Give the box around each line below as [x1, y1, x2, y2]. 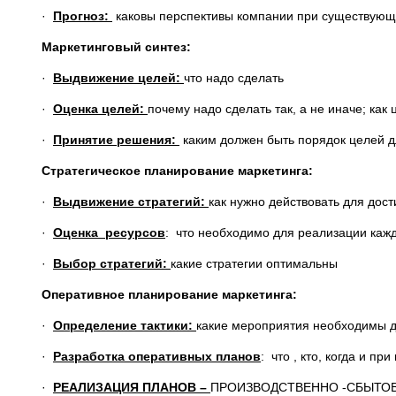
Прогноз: [53, 9, 112, 23]
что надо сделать [184, 71, 284, 85]
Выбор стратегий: [53, 256, 171, 270]
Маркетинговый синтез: [42, 40, 191, 54]
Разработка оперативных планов [53, 349, 261, 363]
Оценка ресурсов [53, 225, 165, 240]
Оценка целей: [53, 102, 148, 116]
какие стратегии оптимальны [171, 256, 338, 270]
